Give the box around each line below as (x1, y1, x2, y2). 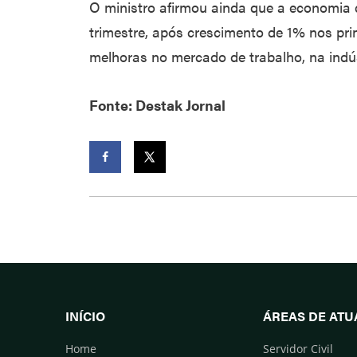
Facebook (96, 180, 147, 197)
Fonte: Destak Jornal (89, 94, 226, 115)
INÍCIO (65, 306, 105, 325)
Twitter (141, 180, 178, 197)
